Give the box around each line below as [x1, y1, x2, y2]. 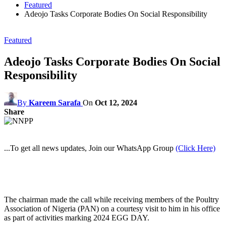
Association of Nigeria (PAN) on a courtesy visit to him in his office [4, 204, 220, 213]
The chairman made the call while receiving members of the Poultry [4, 195, 219, 204]
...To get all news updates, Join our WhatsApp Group [4, 143, 176, 152]
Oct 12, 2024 [95, 98, 137, 107]
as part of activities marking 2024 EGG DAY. [4, 213, 149, 222]
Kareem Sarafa [29, 98, 81, 107]
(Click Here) [176, 143, 215, 152]
